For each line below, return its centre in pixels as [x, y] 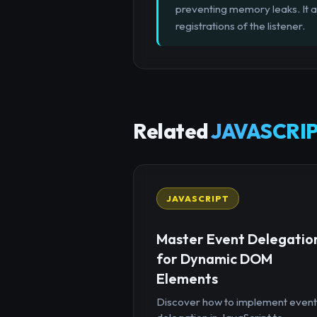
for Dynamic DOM [214, 258]
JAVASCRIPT [197, 198]
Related [172, 131]
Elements [187, 278]
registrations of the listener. [240, 26]
